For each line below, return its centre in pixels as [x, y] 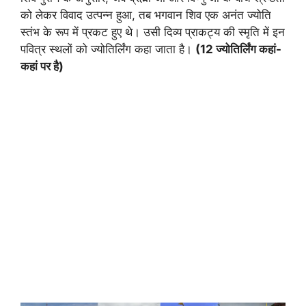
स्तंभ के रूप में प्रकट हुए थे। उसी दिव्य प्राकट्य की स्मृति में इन [153, 32]
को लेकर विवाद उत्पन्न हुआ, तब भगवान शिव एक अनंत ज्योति [146, 15]
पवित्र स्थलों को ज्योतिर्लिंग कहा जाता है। [108, 50]
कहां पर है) [42, 67]
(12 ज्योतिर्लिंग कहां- [238, 50]
